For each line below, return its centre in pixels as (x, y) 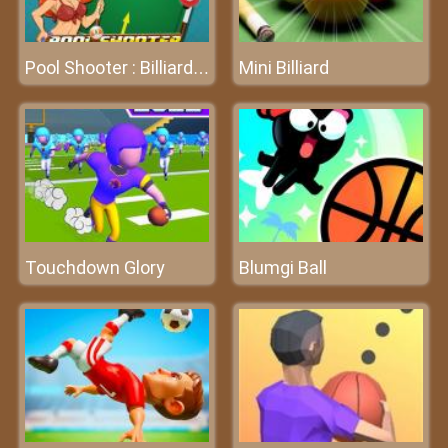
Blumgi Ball (283, 267)
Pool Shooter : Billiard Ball (201, 68)
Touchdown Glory (95, 267)
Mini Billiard (284, 67)
